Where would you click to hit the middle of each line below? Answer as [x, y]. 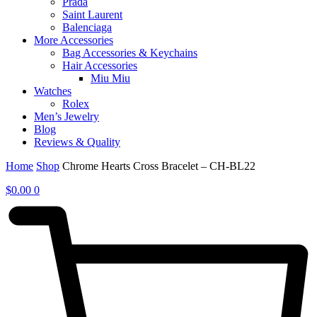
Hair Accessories [100, 66]
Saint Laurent [92, 15]
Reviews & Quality [77, 142]
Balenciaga [87, 28]
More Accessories [74, 40]
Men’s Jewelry [67, 117]
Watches [53, 91]
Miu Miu [110, 79]
